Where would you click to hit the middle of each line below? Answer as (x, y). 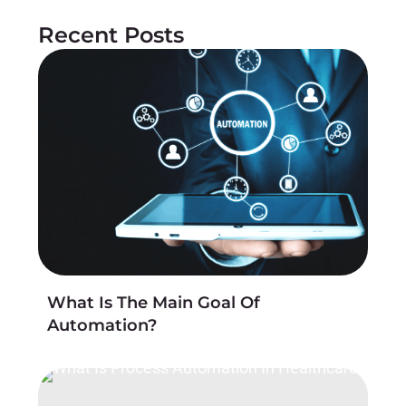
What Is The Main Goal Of (154, 303)
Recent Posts (111, 35)
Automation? (102, 326)
